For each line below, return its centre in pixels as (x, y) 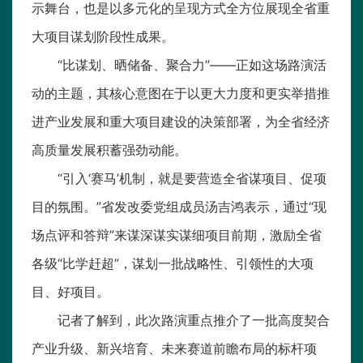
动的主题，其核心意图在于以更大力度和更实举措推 (181, 94)
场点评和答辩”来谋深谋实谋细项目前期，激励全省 (177, 235)
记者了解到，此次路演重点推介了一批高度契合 (194, 320)
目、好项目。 (70, 292)
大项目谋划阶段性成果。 (103, 37)
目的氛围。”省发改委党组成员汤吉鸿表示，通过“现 (179, 207)
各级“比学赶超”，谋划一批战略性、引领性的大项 (173, 264)
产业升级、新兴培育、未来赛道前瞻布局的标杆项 (174, 349)
